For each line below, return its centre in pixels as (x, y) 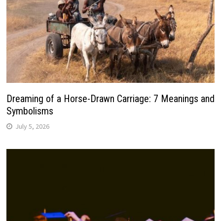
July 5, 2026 (32, 126)
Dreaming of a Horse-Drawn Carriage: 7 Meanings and (110, 98)
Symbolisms (30, 111)
